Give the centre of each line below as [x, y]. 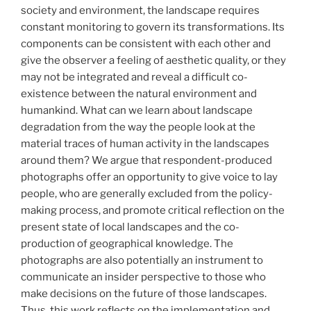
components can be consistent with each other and [146, 43]
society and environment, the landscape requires [140, 10]
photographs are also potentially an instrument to [142, 260]
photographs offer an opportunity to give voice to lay [149, 177]
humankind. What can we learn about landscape [137, 110]
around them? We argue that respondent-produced [146, 160]
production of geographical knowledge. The [127, 243]
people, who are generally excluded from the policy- [147, 193]
